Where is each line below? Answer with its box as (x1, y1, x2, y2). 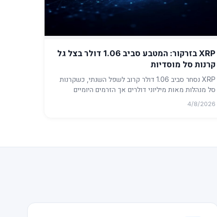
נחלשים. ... (186, 95, 216, 104)
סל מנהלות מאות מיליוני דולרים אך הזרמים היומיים (73, 85, 216, 94)
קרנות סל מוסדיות (150, 60, 216, 70)
